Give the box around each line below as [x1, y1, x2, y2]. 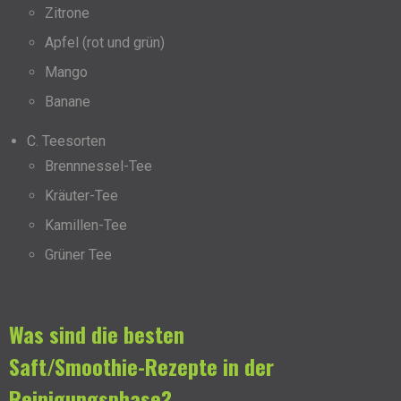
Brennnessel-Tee [45, 158, 152, 175]
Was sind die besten [9, 318, 184, 351]
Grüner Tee [45, 246, 112, 264]
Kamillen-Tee [45, 217, 127, 235]
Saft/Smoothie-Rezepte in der [9, 350, 274, 383]
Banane [45, 93, 90, 111]
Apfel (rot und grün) [45, 34, 165, 52]
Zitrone [45, 4, 90, 22]
